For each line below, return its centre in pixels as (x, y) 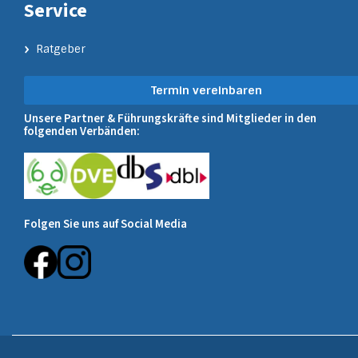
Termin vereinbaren (207, 90)
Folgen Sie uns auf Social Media (105, 224)
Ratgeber (61, 48)
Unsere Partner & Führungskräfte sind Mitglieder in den (170, 118)
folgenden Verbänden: (82, 131)
